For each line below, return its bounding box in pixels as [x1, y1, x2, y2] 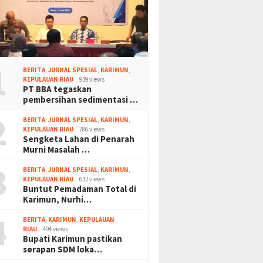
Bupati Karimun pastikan [23, 232, 123, 244]
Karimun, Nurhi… [23, 193, 92, 205]
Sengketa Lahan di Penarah [23, 133, 135, 144]
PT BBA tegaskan [23, 83, 92, 95]
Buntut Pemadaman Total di [23, 183, 137, 194]
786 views [79, 124, 105, 133]
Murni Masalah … [23, 143, 90, 155]
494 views [43, 224, 69, 233]
